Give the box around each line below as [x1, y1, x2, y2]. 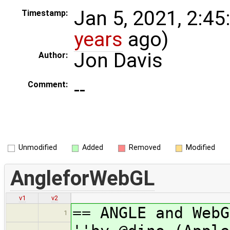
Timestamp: [22, 8, 68, 18]
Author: [39, 50, 68, 61]
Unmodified [18, 143, 57, 152]
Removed [128, 143, 161, 152]
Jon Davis [74, 49, 163, 73]
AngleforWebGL [10, 166, 155, 190]
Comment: [28, 80, 68, 90]
